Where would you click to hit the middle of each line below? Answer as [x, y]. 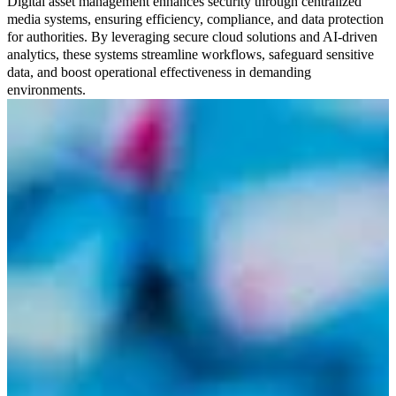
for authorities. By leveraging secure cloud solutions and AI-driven [192, 37]
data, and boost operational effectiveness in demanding [159, 72]
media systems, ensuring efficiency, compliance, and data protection [195, 19]
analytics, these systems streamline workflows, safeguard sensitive [190, 54]
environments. [46, 90]
